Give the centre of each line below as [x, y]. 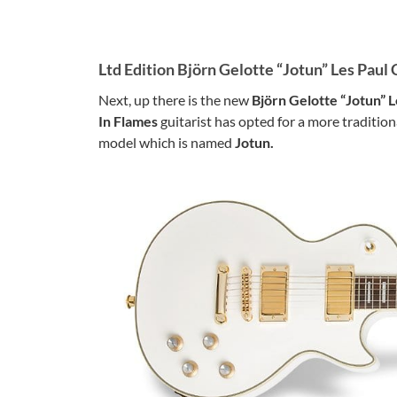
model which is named [167, 142]
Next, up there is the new [175, 99]
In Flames [129, 121]
